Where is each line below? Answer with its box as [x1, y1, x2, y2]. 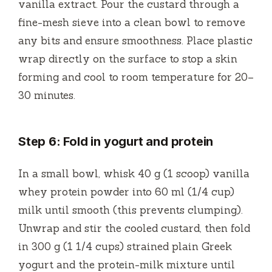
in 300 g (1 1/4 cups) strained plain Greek [18, 239, 232, 253]
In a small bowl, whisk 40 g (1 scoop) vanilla [18, 166, 250, 180]
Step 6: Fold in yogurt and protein [18, 134, 214, 149]
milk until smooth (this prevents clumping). [18, 203, 243, 217]
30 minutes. [18, 88, 75, 102]
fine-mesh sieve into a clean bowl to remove [18, 15, 245, 29]
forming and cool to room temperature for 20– [18, 70, 254, 84]
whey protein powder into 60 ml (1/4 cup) [18, 185, 234, 199]
